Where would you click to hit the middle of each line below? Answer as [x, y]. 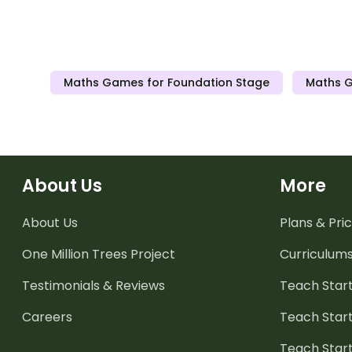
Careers [47, 317]
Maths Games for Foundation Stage [167, 82]
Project [151, 254]
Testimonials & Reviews [93, 285]
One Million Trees [75, 254]
